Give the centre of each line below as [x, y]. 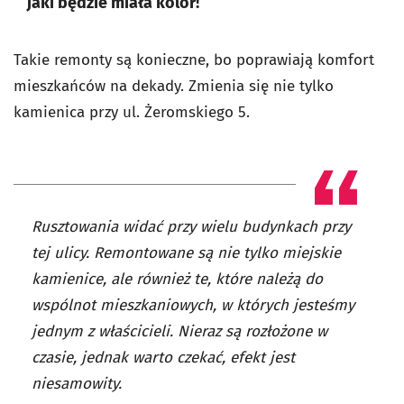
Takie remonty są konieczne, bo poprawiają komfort [194, 60]
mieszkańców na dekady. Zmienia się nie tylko [174, 86]
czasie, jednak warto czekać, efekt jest [163, 358]
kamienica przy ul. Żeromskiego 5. [132, 112]
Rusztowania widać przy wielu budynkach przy [191, 227]
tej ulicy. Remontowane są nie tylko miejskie [186, 253]
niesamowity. [77, 384]
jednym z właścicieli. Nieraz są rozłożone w [179, 331]
